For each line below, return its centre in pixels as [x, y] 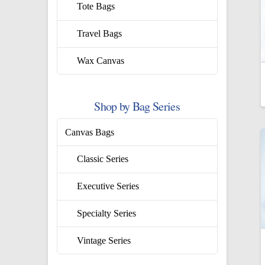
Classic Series [103, 159]
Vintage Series [104, 240]
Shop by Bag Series [137, 106]
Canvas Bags [90, 132]
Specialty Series [107, 214]
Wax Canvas [101, 60]
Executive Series [108, 186]
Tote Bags [96, 7]
